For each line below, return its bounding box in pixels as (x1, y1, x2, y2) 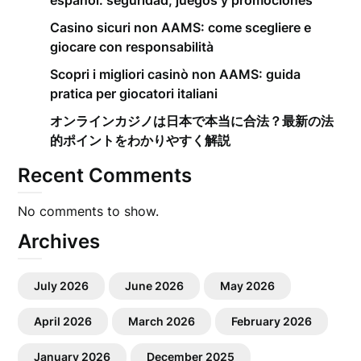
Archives (18, 230, 101, 253)
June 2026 (125, 279, 185, 293)
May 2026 (220, 279, 276, 293)
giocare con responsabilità (50, 39, 214, 55)
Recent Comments (18, 164, 193, 187)
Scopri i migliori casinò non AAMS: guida (50, 66, 301, 82)
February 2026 (231, 314, 313, 328)
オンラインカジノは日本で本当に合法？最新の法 (50, 113, 334, 129)
